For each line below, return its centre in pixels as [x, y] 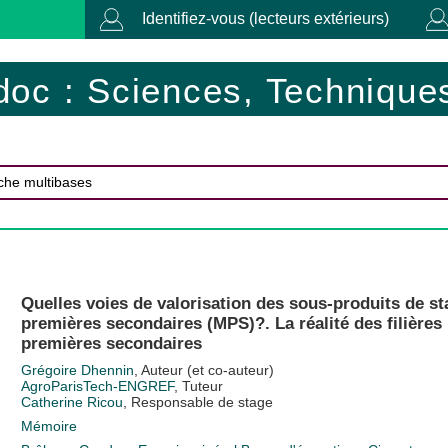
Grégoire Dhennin [77, 369]
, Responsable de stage [197, 401]
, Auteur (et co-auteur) [203, 369]
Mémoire [48, 425]
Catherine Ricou [71, 401]
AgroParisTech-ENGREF [97, 385]
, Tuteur [198, 385]
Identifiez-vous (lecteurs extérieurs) [265, 18]
